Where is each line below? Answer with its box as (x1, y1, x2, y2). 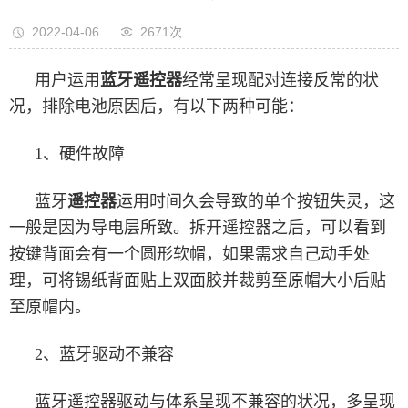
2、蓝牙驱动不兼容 (35, 344, 174, 363)
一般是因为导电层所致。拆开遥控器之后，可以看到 (9, 218, 386, 237)
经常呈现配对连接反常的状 (182, 70, 379, 89)
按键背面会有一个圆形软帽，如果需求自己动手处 (9, 244, 370, 263)
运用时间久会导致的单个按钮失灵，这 (117, 191, 395, 210)
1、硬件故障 (35, 144, 125, 163)
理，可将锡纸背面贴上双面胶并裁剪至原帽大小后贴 (9, 270, 386, 290)
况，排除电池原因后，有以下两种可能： (9, 97, 304, 116)
